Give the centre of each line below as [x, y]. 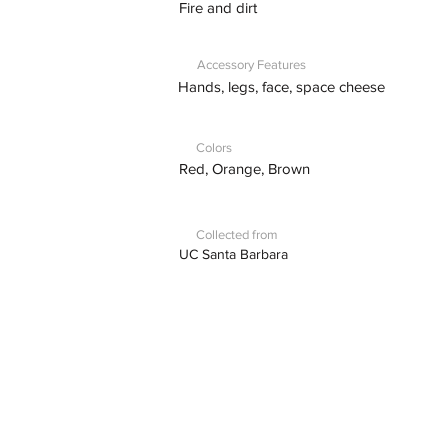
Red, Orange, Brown [244, 168]
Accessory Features [251, 64]
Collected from [236, 234]
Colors [213, 147]
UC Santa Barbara [233, 254]
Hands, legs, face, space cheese [281, 86]
